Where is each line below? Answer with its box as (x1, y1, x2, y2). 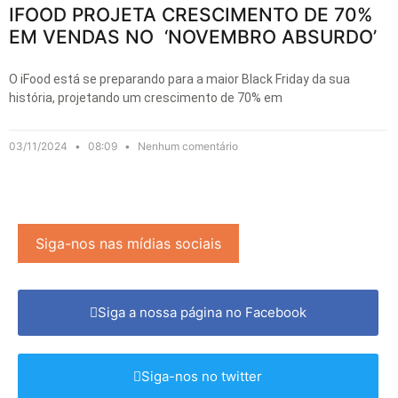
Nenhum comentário (135, 139, 238, 153)
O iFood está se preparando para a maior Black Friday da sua (9, 71, 350, 86)
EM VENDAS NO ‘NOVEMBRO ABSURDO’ (9, 25, 377, 48)
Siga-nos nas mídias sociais (36, 234, 221, 252)
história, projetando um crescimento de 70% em (9, 90, 283, 105)
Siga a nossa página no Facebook (97, 303, 306, 321)
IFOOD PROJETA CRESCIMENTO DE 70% (9, 3, 372, 26)
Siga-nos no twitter (141, 367, 263, 385)
